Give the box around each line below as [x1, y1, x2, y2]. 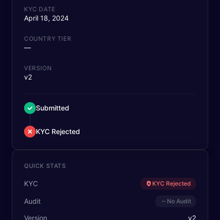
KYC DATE [24, 5, 55, 13]
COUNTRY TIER [24, 35, 72, 42]
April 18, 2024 [24, 14, 69, 22]
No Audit [167, 197, 191, 205]
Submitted [36, 104, 69, 112]
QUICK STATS [24, 162, 66, 169]
